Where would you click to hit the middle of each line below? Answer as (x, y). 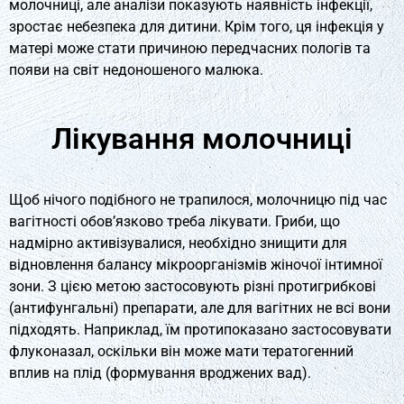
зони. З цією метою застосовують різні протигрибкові (193, 286)
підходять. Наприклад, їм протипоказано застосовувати (200, 329)
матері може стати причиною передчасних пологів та (190, 48)
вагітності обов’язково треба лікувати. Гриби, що (174, 221)
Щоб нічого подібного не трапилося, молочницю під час (198, 199)
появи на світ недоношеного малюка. (136, 69)
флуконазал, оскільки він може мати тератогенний (181, 351)
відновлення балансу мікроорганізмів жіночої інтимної (196, 264)
